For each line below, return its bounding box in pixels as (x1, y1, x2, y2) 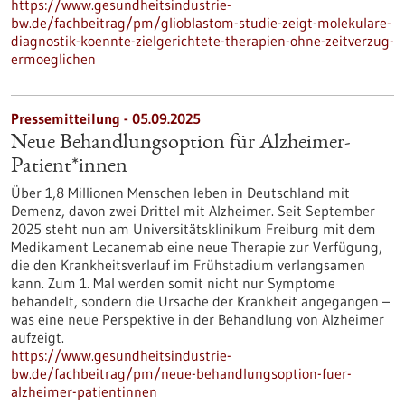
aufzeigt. (11, 328, 64, 346)
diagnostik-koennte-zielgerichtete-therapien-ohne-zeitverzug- (11, 32, 394, 50)
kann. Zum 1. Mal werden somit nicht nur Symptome (11, 274, 335, 292)
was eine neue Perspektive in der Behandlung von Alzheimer (11, 310, 384, 328)
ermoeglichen (11, 50, 96, 68)
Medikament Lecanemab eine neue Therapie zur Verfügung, (11, 238, 382, 256)
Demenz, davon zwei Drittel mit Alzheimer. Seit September (11, 202, 375, 220)
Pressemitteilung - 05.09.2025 (11, 109, 201, 127)
